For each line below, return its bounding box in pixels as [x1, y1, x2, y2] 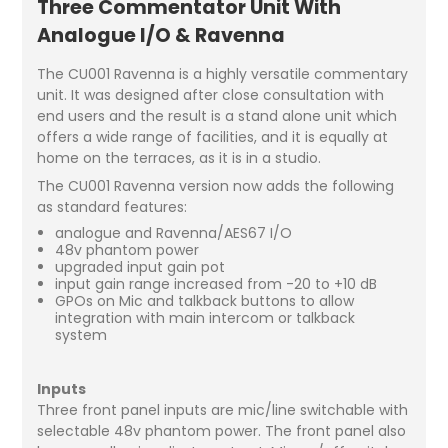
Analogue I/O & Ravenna [37, 21, 286, 49]
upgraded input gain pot [54, 256, 225, 277]
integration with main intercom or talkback [54, 307, 355, 328]
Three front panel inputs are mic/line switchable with [37, 399, 409, 420]
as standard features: [37, 196, 188, 217]
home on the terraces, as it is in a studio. [37, 147, 322, 168]
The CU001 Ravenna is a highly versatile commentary [37, 63, 409, 84]
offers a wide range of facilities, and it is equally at [37, 126, 389, 147]
